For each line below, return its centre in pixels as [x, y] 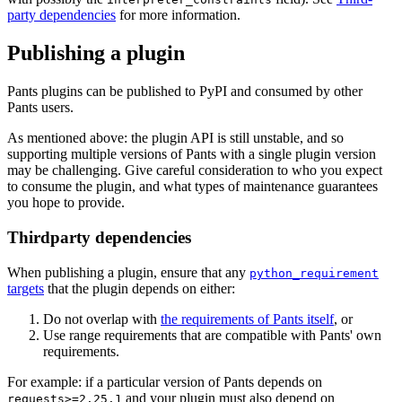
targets [26, 288]
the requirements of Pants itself [247, 319]
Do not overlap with [102, 319]
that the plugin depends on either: [140, 288]
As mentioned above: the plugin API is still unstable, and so [175, 138]
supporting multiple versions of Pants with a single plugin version [192, 154]
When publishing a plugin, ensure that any [128, 272]
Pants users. [40, 108]
